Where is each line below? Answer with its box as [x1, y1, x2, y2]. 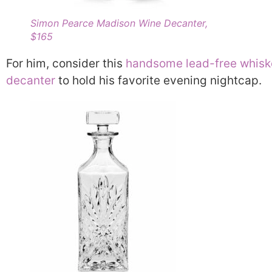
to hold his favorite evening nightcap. [55, 73, 265, 87]
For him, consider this [6, 56, 126, 70]
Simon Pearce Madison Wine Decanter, [30, 16, 208, 29]
